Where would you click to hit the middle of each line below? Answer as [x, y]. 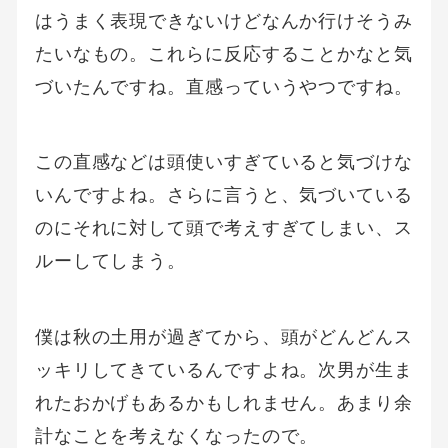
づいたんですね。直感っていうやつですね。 [223, 87]
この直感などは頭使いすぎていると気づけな [223, 162]
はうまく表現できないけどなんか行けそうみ [223, 21]
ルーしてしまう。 [110, 261]
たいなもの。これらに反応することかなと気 [223, 54]
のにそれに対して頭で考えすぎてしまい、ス [223, 228]
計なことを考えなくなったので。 [176, 435]
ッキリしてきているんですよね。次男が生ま [223, 369]
